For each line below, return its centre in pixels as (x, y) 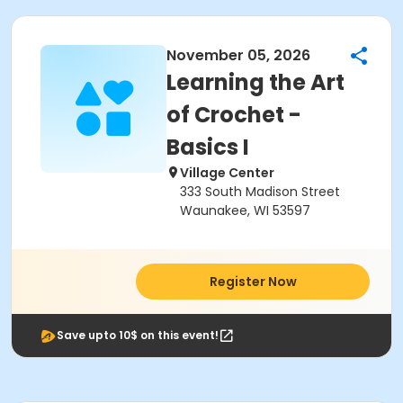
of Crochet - (234, 115)
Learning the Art (255, 82)
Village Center (227, 173)
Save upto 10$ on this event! (138, 335)
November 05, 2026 (238, 55)
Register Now (253, 282)
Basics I (208, 147)
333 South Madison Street (260, 192)
